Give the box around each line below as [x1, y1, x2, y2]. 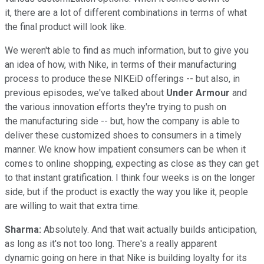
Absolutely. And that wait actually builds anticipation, [41, 223, 257, 235]
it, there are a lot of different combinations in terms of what [5, 6, 247, 18]
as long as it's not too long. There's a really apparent [5, 237, 217, 249]
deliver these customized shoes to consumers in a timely [5, 129, 242, 141]
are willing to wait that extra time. [5, 200, 140, 212]
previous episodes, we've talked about [5, 87, 166, 98]
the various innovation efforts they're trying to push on [5, 101, 226, 113]
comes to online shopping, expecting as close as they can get [5, 157, 259, 169]
